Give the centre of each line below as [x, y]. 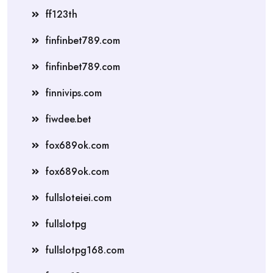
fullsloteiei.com [79, 197]
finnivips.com [74, 93]
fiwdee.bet [69, 119]
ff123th [62, 14]
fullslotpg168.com [85, 250]
